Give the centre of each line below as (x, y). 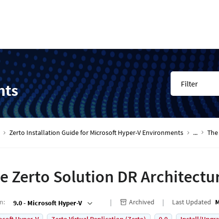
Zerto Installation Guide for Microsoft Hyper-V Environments (96, 132)
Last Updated (192, 202)
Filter (190, 83)
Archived (142, 202)
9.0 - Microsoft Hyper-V (48, 203)
